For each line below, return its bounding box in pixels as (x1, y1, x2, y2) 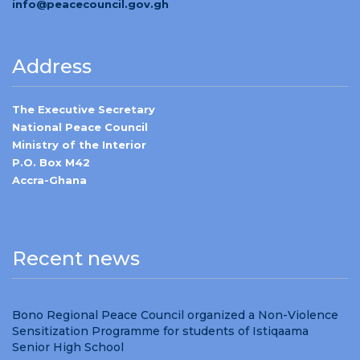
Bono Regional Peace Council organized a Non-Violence (12, 308, 338, 322)
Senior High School (12, 340, 124, 354)
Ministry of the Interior (12, 138, 146, 151)
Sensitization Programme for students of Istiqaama (12, 324, 309, 338)
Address (12, 55, 92, 78)
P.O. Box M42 (12, 156, 90, 169)
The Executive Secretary (12, 103, 155, 116)
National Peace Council (12, 121, 148, 133)
